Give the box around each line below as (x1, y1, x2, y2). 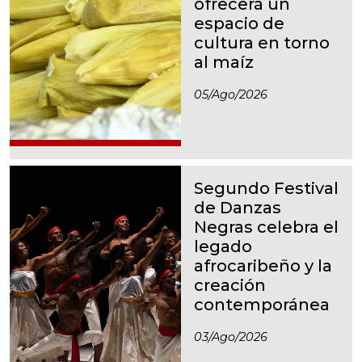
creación (194, 275, 266, 295)
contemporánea (194, 294, 330, 314)
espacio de (194, 13, 284, 33)
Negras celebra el (194, 217, 339, 237)
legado (194, 236, 252, 256)
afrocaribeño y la (194, 255, 332, 276)
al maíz (194, 52, 254, 72)
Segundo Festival (194, 178, 339, 198)
